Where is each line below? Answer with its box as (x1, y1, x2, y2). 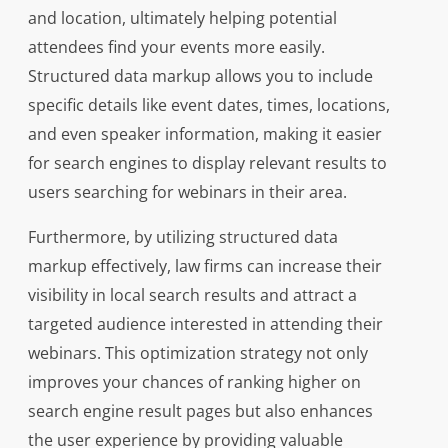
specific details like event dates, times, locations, (27, 94, 390, 117)
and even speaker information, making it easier (27, 123, 382, 146)
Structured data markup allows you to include (27, 65, 373, 88)
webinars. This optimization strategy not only (27, 342, 368, 365)
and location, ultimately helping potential (27, 7, 337, 30)
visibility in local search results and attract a (27, 284, 357, 307)
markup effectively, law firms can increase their (27, 255, 382, 278)
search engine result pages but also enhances (27, 400, 373, 423)
